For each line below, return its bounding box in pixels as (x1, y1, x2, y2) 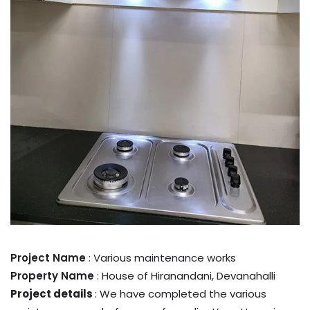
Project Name (10, 250, 89, 265)
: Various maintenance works (89, 250, 236, 265)
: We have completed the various (95, 286, 266, 301)
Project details (10, 286, 95, 301)
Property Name (10, 268, 94, 283)
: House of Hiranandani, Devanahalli (94, 268, 275, 283)
